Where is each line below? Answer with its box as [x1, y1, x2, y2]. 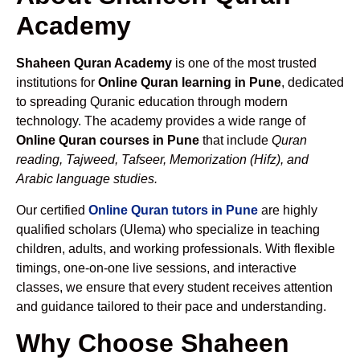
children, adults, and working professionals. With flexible [16, 241, 335, 256]
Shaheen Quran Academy [16, 56, 172, 71]
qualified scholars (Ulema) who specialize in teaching [16, 222, 320, 236]
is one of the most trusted [172, 56, 317, 71]
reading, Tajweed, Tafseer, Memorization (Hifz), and [16, 153, 309, 167]
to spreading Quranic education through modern [16, 95, 288, 109]
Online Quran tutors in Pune [88, 202, 258, 217]
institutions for [16, 76, 98, 90]
